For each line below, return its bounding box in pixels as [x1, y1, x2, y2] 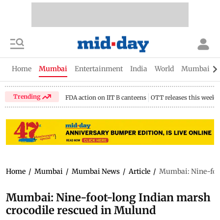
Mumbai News [72, 166, 120, 176]
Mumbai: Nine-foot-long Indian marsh [6, 190, 211, 204]
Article [129, 166, 150, 176]
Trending [13, 92, 42, 100]
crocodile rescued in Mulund [6, 203, 156, 217]
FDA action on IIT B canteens [65, 94, 147, 101]
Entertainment [75, 64, 123, 73]
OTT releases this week [151, 94, 217, 101]
